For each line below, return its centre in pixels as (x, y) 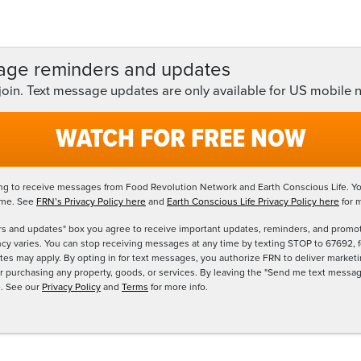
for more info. (179, 287)
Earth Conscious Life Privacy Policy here (253, 201)
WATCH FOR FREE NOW (180, 139)
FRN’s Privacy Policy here (91, 201)
